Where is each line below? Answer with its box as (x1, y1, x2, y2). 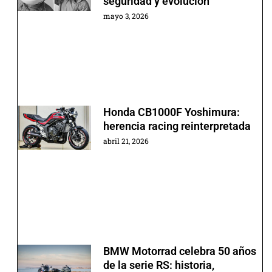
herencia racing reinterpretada (103, 120, 251, 133)
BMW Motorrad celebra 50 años (103, 244, 256, 257)
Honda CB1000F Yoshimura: (103, 106, 240, 119)
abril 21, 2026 (103, 136, 149, 146)
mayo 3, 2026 (103, 11, 149, 21)
